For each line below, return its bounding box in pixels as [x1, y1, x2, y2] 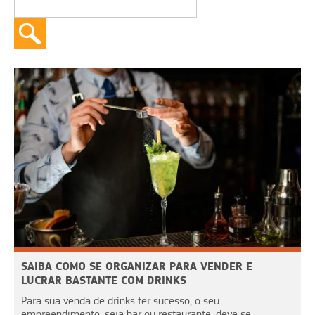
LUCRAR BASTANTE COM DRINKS [21, 273, 186, 287]
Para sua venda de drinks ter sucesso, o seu [21, 294, 219, 307]
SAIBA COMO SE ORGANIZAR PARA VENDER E [21, 259, 252, 273]
